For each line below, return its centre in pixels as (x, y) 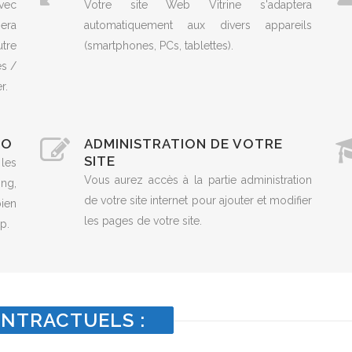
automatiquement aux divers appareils (198, 25)
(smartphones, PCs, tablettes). (158, 46)
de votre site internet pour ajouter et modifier (198, 200)
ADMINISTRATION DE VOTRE (183, 144)
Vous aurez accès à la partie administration (198, 180)
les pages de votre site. (143, 221)
